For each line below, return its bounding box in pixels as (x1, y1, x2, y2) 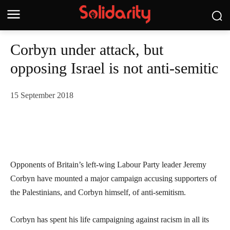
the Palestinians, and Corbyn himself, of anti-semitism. (10, 188, 186, 197)
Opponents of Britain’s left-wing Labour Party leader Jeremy (10, 160, 206, 169)
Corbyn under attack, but (10, 41, 163, 58)
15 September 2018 (10, 91, 73, 100)
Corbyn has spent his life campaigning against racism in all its (10, 215, 209, 224)
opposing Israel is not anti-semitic (10, 60, 218, 76)
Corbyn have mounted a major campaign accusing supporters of (10, 174, 217, 183)
